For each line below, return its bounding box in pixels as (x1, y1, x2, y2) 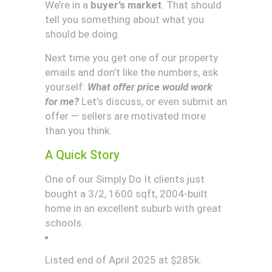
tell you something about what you (45, 13, 204, 25)
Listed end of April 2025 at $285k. (45, 254, 202, 266)
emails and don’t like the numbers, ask (45, 66, 218, 78)
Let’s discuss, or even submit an (79, 95, 227, 107)
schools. (45, 217, 84, 229)
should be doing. (45, 28, 120, 40)
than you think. (45, 124, 112, 137)
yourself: (45, 81, 87, 93)
